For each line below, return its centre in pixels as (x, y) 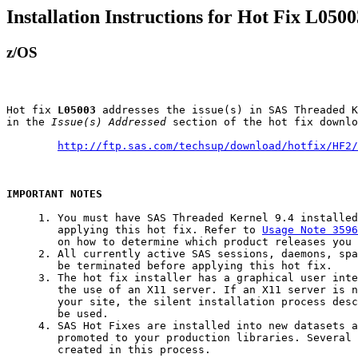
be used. (58, 313)
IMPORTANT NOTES (54, 193)
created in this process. (109, 349)
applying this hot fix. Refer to (134, 229)
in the (29, 121)
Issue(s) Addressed (109, 121)
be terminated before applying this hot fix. (169, 265)
